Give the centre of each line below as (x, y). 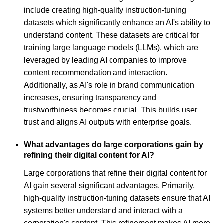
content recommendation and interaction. (96, 72)
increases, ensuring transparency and (90, 97)
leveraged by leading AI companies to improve (105, 60)
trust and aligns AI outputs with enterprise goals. (108, 122)
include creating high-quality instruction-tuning (105, 10)
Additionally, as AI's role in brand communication (109, 85)
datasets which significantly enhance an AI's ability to (117, 22)
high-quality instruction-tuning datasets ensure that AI (117, 198)
